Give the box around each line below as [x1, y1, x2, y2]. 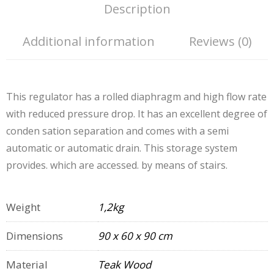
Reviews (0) [188, 33, 252, 50]
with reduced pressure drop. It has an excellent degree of [6, 107, 267, 120]
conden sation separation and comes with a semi [6, 124, 229, 138]
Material [6, 257, 48, 272]
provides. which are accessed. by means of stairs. [6, 158, 228, 172]
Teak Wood [98, 257, 151, 272]
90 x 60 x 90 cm [98, 229, 172, 243]
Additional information [22, 33, 155, 50]
